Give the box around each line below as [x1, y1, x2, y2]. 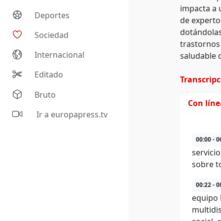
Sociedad [35, 30, 69, 41]
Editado [35, 69, 64, 80]
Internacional [35, 49, 85, 61]
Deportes [35, 10, 70, 21]
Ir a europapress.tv [35, 109, 108, 120]
